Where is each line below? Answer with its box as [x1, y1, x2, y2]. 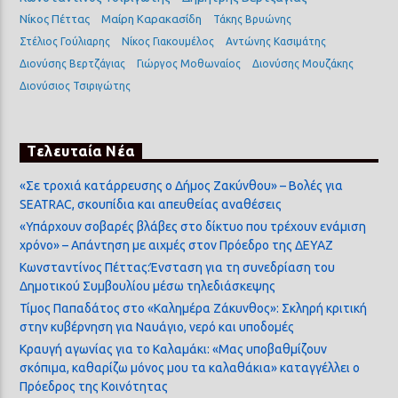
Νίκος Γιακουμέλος [122, 36, 215, 48]
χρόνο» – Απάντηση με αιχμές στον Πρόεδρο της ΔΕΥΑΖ [20, 237, 334, 252]
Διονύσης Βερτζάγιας [20, 58, 126, 70]
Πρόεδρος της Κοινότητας [20, 379, 169, 394]
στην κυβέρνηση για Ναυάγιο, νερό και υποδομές [20, 320, 295, 335]
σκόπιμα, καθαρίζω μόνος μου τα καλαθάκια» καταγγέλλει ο [20, 361, 361, 376]
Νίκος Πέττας [20, 12, 91, 26]
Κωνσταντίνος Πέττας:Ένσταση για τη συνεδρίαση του [20, 260, 336, 275]
